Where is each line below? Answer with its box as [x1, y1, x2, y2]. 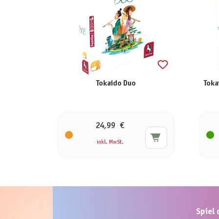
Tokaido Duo [96, 80, 136, 88]
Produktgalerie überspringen [52, 188, 153, 197]
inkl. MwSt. [96, 139, 124, 145]
